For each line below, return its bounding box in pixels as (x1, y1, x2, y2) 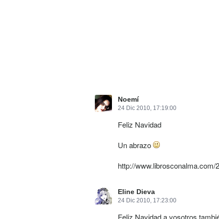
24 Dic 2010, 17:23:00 (118, 197, 176, 204)
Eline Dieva (117, 188, 155, 196)
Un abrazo (118, 140, 153, 151)
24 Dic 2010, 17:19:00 (118, 104, 176, 111)
